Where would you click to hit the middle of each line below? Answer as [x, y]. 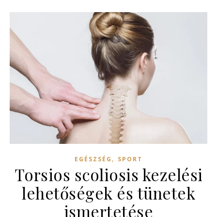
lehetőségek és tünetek [108, 193]
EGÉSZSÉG [93, 159]
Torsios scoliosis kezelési [108, 174]
